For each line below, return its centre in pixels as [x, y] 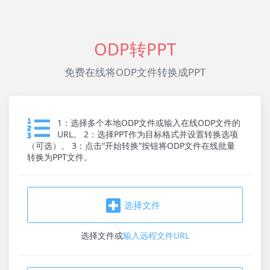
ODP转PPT [135, 49]
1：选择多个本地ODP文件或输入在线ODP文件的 [149, 123]
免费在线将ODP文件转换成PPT [135, 72]
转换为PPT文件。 [60, 157]
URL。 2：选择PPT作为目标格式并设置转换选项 [148, 134]
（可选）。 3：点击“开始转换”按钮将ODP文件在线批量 [131, 146]
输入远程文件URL [156, 235]
